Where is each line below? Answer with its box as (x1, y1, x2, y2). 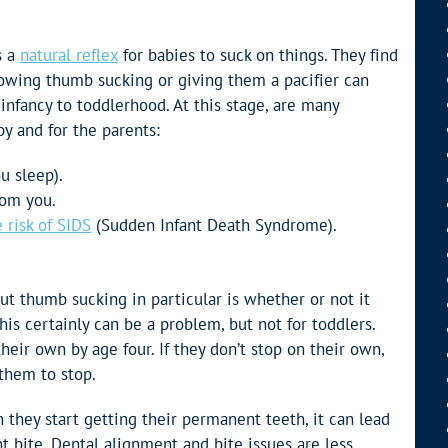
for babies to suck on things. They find (118, 44, 398, 67)
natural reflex (20, 44, 118, 67)
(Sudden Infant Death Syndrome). (91, 214, 337, 237)
